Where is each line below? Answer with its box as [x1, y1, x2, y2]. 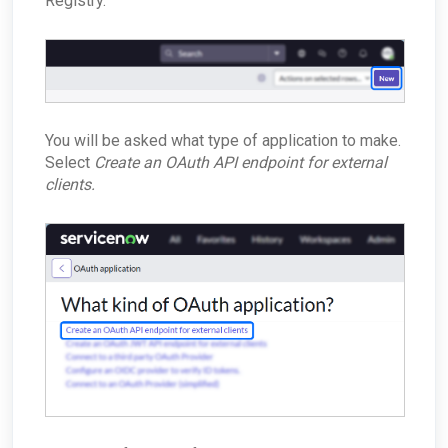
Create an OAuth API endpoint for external [94, 152, 387, 172]
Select [45, 152, 94, 172]
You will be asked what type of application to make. [45, 130, 401, 150]
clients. [45, 174, 99, 194]
